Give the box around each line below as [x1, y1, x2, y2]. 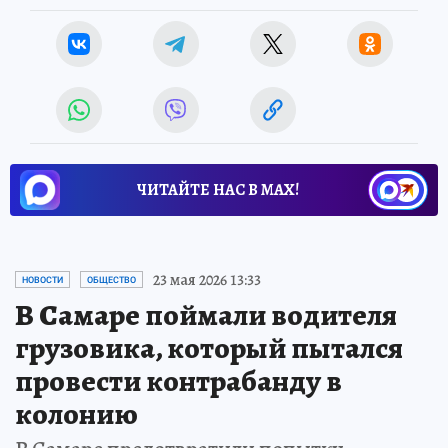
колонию [15, 393, 138, 434]
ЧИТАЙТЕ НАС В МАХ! [137, 178, 299, 201]
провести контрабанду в [15, 360, 342, 401]
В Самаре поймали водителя [15, 294, 397, 335]
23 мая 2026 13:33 [153, 268, 261, 291]
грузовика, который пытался [15, 327, 403, 368]
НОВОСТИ [22, 274, 63, 285]
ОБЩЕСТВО [87, 274, 136, 285]
